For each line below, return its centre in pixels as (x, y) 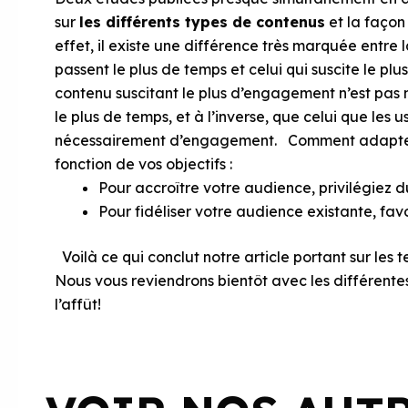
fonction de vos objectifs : (143, 164)
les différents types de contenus (202, 22)
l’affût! (78, 304)
